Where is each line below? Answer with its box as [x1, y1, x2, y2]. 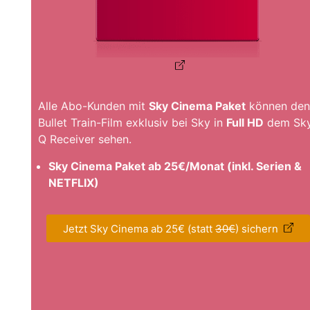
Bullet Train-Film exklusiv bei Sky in [38, 116, 226, 130]
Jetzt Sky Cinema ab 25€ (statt [63, 221, 216, 235]
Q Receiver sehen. [38, 132, 131, 147]
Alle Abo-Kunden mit [38, 99, 149, 113]
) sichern [235, 221, 279, 235]
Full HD [226, 116, 264, 130]
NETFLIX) [48, 175, 99, 190]
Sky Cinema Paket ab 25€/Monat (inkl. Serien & [48, 158, 302, 173]
